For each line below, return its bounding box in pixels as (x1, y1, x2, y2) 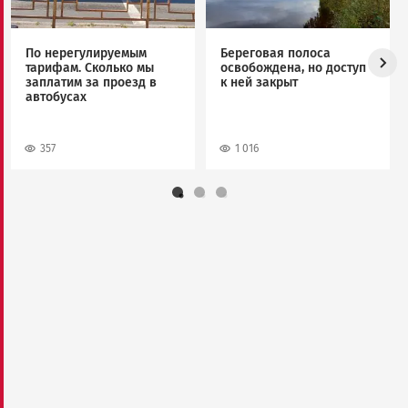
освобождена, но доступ (220, 60, 366, 76)
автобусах (25, 89, 87, 106)
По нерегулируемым (25, 46, 147, 62)
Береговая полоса (220, 46, 331, 62)
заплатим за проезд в (25, 75, 157, 91)
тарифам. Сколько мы (25, 60, 154, 76)
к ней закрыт (220, 75, 298, 91)
